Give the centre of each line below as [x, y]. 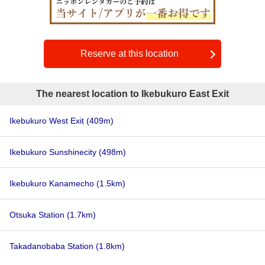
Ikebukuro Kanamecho [53, 183]
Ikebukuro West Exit [48, 121]
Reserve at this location [130, 54]
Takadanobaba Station [53, 246]
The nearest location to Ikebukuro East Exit [132, 94]
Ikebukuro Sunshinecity [54, 152]
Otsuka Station [38, 215]
